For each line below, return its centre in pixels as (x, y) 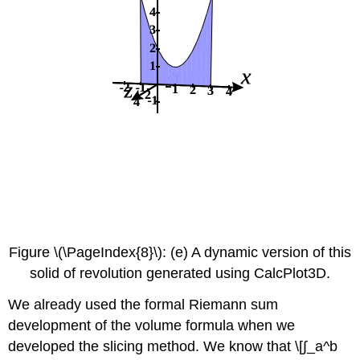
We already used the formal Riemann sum (143, 305)
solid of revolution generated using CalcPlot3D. (180, 274)
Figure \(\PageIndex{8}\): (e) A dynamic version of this (180, 253)
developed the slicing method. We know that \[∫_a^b (173, 347)
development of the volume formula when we (152, 326)
